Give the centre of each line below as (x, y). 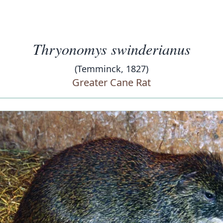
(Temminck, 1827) (111, 69)
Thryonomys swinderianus (111, 49)
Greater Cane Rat (111, 82)
